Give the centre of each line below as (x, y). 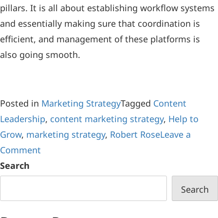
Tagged (137, 103)
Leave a (175, 135)
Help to (183, 119)
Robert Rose (135, 135)
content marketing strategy (107, 119)
